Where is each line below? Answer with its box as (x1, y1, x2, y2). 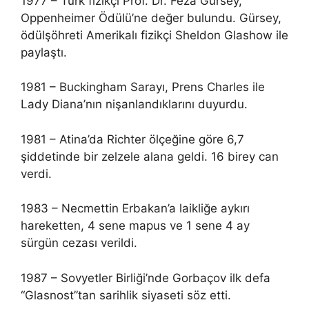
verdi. (21, 166, 52, 181)
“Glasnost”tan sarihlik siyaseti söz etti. (21, 288, 231, 302)
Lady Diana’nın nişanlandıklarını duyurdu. (21, 97, 248, 111)
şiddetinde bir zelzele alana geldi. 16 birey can (21, 149, 279, 163)
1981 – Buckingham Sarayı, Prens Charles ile (21, 80, 265, 94)
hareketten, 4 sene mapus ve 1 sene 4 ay (21, 219, 250, 232)
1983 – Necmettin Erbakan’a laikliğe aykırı (21, 201, 250, 215)
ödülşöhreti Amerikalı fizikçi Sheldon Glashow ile (21, 28, 288, 42)
